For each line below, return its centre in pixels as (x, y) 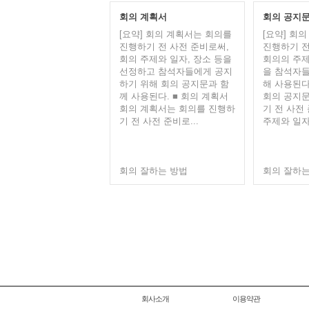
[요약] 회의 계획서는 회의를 (175, 34)
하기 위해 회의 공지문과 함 (174, 84)
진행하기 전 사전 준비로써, (174, 47)
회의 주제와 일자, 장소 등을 (175, 59)
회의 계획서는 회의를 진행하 (177, 109)
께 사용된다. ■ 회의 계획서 (173, 96)
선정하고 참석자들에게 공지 (176, 71)
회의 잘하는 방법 (153, 171)
